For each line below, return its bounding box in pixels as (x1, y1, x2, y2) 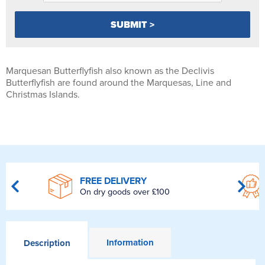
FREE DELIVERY (79, 175, 147, 188)
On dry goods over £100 (79, 187, 170, 198)
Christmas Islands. (6, 88, 80, 101)
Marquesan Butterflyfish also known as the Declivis (6, 64, 214, 77)
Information (106, 237, 154, 248)
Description (23, 237, 70, 248)
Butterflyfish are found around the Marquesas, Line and (6, 76, 231, 89)
